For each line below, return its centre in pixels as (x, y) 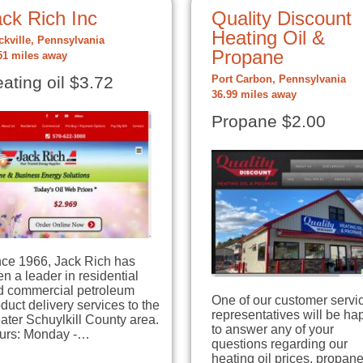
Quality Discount (282, 18)
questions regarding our (280, 344)
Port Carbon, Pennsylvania (279, 79)
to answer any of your (273, 329)
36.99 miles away (254, 95)
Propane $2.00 (269, 122)
